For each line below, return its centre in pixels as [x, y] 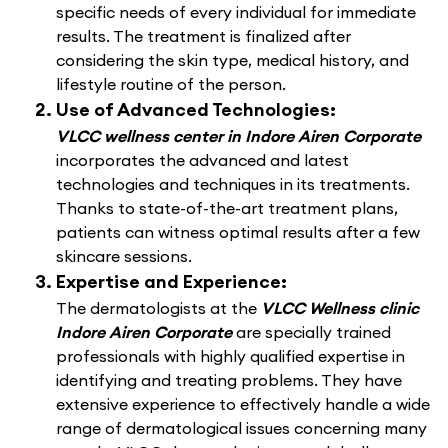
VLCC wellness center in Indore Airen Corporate [238, 136]
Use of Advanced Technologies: [196, 110]
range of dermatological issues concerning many [241, 428]
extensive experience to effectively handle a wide [243, 404]
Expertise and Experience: [171, 282]
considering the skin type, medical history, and [232, 60]
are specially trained [313, 332]
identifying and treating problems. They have [229, 380]
